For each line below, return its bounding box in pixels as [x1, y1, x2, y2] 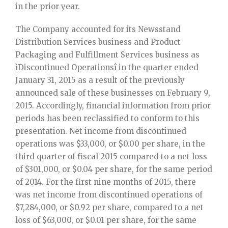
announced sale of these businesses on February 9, [15, 88, 210, 98]
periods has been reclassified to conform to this [15, 113, 199, 124]
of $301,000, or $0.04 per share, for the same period [15, 164, 212, 175]
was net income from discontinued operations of [15, 190, 203, 200]
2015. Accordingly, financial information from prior [15, 101, 211, 111]
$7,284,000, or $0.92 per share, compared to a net [15, 203, 204, 213]
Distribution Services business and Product [15, 37, 181, 47]
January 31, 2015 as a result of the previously [15, 75, 185, 85]
